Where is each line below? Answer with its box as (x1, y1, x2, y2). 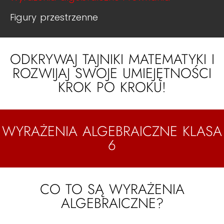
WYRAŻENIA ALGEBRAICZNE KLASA (2, 121, 222, 141)
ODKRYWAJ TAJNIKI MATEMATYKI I (9, 49, 214, 69)
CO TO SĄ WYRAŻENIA (39, 179, 184, 199)
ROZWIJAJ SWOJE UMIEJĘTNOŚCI (12, 63, 211, 83)
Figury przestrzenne (10, 11, 98, 23)
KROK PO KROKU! (58, 77, 166, 97)
